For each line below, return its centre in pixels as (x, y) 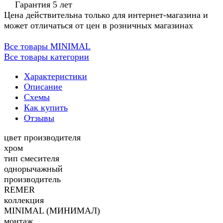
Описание (43, 87)
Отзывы (39, 118)
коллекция (24, 200)
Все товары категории (47, 57)
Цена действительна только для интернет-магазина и (106, 15)
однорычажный (33, 169)
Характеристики (56, 76)
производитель (32, 179)
